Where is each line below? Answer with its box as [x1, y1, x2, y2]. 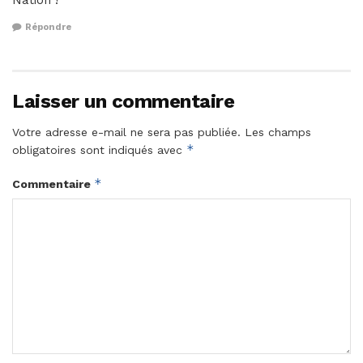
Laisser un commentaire [12, 89, 235, 113]
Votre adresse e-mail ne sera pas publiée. [12, 125, 241, 139]
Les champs [245, 125, 311, 139]
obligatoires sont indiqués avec [12, 143, 186, 156]
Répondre [25, 21, 71, 32]
